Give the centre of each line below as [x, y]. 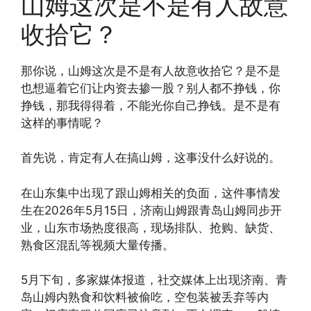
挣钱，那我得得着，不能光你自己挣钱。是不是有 [151, 105]
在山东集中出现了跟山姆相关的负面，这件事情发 [151, 193]
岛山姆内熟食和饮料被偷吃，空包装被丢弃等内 [145, 297]
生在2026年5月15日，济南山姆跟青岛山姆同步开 [151, 210]
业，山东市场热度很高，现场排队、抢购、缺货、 [151, 227]
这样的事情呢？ [62, 123]
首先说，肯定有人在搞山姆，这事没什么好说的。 [151, 158]
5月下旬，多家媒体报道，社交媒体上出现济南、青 [154, 280]
